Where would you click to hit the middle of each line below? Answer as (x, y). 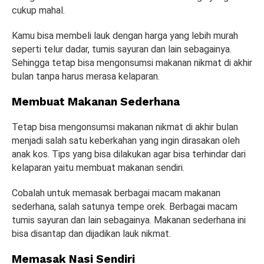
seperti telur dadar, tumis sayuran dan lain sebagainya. (122, 49)
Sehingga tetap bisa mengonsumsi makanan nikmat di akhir (132, 63)
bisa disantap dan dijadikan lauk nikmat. (91, 234)
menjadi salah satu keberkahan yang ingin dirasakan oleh (126, 141)
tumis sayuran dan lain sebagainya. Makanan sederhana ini (129, 220)
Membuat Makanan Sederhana (96, 102)
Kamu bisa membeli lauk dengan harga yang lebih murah (125, 36)
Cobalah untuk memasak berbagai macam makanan (116, 193)
